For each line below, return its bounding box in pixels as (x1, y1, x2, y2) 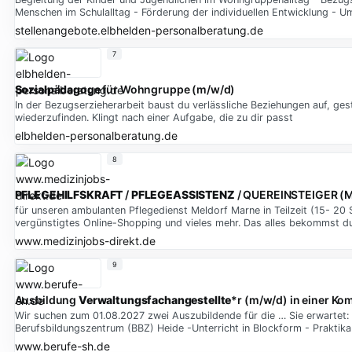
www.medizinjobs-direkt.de (14, 233, 156, 247)
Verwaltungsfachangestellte (78, 293, 232, 307)
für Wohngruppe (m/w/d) (100, 82, 236, 97)
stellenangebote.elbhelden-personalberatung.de (14, 23, 263, 37)
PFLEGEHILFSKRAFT (14, 188, 123, 202)
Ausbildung (14, 293, 79, 307)
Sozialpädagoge (14, 82, 101, 97)
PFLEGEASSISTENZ (130, 188, 235, 202)
